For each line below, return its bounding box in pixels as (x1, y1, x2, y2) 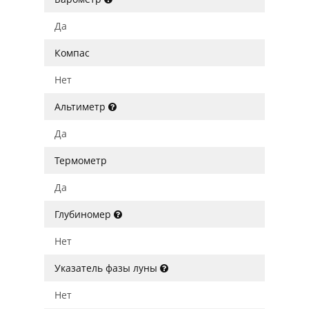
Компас (54, 46, 90, 59)
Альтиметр (54, 100, 108, 113)
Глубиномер (54, 208, 114, 221)
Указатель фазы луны (54, 261, 160, 275)
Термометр (54, 154, 107, 167)
